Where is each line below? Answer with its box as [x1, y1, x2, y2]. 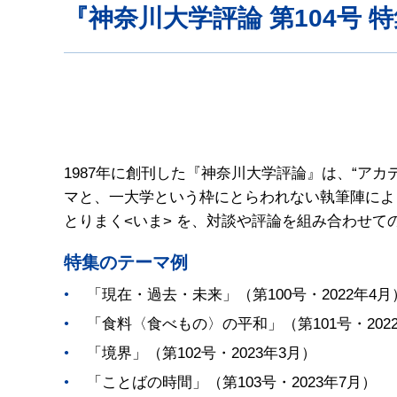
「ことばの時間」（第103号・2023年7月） [86, 373, 377, 391]
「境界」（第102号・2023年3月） [86, 344, 316, 362]
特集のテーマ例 [64, 252, 188, 272]
